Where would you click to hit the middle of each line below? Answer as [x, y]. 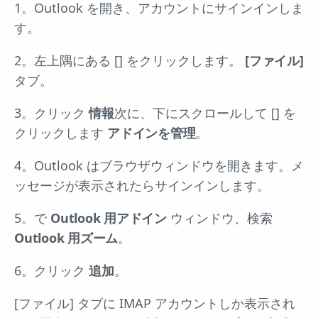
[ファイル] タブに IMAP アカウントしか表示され [155, 303]
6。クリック [51, 270]
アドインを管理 [152, 132]
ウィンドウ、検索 [219, 218]
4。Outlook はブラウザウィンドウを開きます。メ [159, 165]
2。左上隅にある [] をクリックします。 [130, 60]
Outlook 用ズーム [66, 237]
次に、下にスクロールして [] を [205, 113]
